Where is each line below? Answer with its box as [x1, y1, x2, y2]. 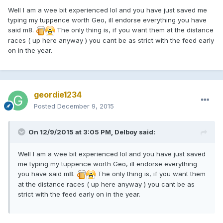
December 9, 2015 [57, 102, 114, 110]
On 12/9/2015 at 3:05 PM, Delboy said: [28, 127, 155, 136]
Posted [34, 102, 57, 110]
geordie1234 [34, 89, 82, 100]
